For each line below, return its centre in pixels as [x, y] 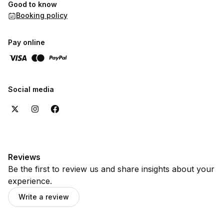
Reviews [24, 157]
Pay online [26, 42]
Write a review [44, 197]
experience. [30, 181]
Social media [31, 89]
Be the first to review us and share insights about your [111, 169]
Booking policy [42, 15]
